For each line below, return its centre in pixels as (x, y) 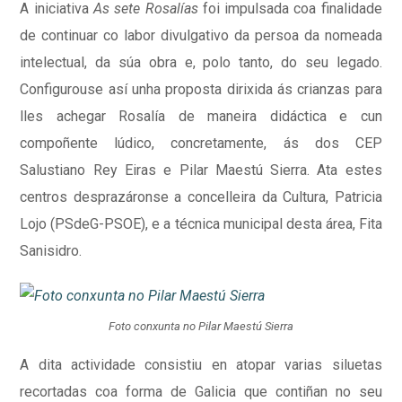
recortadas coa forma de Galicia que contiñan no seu (201, 391)
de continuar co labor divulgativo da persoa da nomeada (201, 36)
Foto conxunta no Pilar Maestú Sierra (201, 326)
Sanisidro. (51, 251)
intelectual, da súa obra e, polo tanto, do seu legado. (201, 63)
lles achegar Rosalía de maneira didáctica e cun (201, 117)
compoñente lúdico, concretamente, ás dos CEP (201, 144)
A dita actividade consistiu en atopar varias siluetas (201, 364)
